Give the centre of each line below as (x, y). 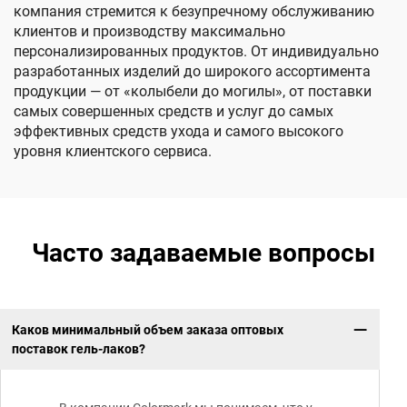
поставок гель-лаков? (78, 348)
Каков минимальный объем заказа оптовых (147, 329)
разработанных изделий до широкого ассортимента (192, 71)
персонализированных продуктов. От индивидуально (196, 51)
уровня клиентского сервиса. (113, 151)
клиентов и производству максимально (149, 31)
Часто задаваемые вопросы (203, 253)
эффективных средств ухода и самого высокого (179, 131)
